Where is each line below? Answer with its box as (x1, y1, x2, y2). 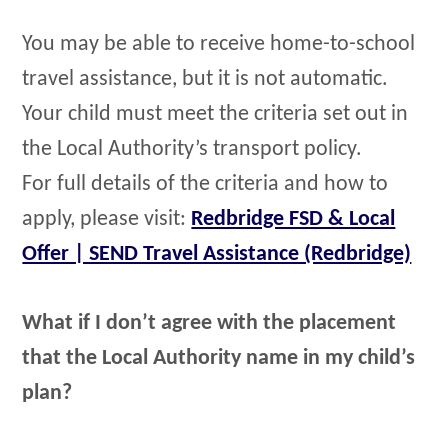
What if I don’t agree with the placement (22, 311, 397, 335)
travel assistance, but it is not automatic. (22, 68, 389, 92)
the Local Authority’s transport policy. (22, 138, 363, 162)
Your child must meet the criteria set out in (22, 103, 409, 127)
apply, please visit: (22, 208, 192, 232)
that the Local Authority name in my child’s (22, 346, 416, 370)
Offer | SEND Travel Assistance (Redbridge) (22, 243, 412, 267)
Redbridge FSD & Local (191, 208, 396, 232)
